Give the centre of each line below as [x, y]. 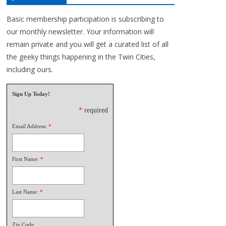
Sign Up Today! [31, 94]
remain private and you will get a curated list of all [88, 44]
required [96, 110]
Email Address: [30, 126]
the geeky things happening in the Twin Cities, [81, 56]
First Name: [25, 159]
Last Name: [25, 191]
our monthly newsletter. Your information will [80, 31]
